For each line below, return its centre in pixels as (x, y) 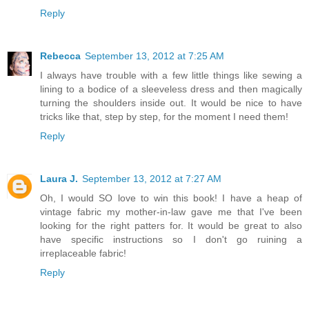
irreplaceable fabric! (83, 253)
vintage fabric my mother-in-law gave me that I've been (171, 211)
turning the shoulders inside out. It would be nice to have (171, 102)
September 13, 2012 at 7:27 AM (152, 178)
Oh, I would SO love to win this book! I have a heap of (171, 198)
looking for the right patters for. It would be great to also (171, 225)
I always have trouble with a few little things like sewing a (171, 75)
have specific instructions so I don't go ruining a (171, 239)
